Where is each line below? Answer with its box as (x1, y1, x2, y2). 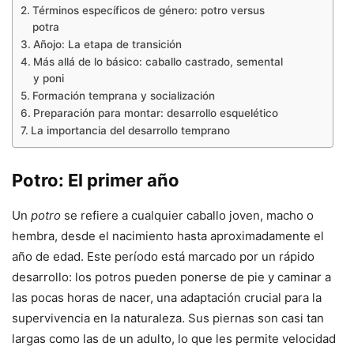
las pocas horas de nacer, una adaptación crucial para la (12, 290, 322, 306)
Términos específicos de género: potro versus (32, 4, 265, 17)
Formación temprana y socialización (32, 89, 215, 103)
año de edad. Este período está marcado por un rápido (12, 249, 314, 265)
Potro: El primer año (12, 170, 179, 191)
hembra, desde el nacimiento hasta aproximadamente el (12, 228, 324, 244)
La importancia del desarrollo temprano (30, 124, 230, 137)
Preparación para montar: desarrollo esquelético (32, 107, 278, 120)
